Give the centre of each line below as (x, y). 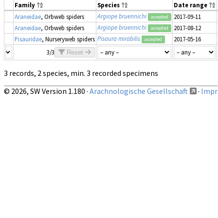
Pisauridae (28, 39)
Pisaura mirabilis (119, 39)
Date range (191, 5)
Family (26, 5)
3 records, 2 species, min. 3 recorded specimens (81, 73)
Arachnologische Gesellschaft (139, 91)
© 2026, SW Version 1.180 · (47, 91)
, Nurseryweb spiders (68, 39)
